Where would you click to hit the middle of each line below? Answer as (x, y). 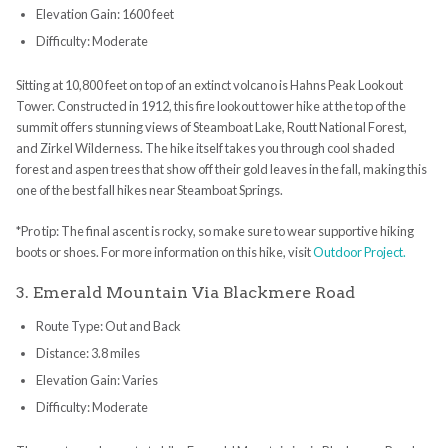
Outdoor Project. (359, 252)
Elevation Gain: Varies (96, 380)
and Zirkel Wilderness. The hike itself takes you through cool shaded (205, 148)
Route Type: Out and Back (108, 326)
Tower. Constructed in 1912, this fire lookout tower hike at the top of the (210, 106)
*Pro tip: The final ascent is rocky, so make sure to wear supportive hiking (214, 231)
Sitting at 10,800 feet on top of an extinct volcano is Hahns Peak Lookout (209, 85)
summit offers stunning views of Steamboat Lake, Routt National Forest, (211, 127)
